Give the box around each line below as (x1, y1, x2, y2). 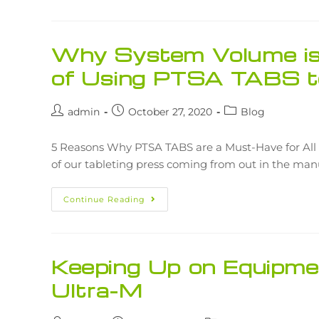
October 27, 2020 (128, 105, 212, 118)
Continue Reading (63, 194, 145, 204)
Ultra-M (51, 277, 143, 302)
